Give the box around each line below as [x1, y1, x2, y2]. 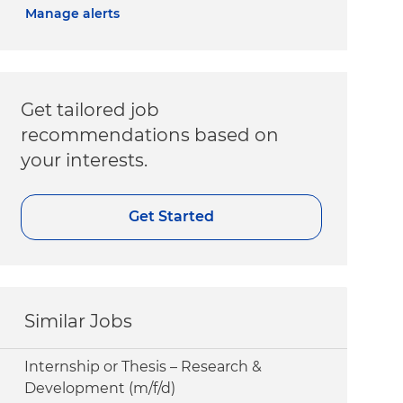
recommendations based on [21, 123, 280, 146]
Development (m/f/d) [24, 379, 176, 397]
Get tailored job [21, 98, 160, 121]
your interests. [21, 148, 148, 171]
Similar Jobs [24, 309, 133, 332]
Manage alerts [25, 4, 121, 22]
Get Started [129, 208, 215, 226]
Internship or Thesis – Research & [24, 357, 263, 375]
